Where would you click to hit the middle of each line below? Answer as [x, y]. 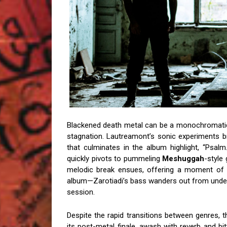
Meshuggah [183, 159]
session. [81, 192]
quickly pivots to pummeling [115, 159]
